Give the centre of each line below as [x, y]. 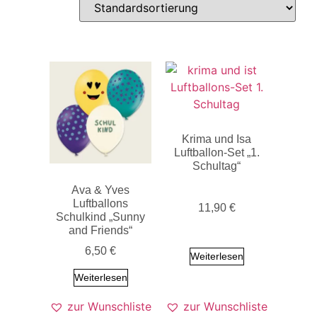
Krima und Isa [217, 139]
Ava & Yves [100, 190]
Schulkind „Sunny [100, 217]
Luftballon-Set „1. [217, 152]
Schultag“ [217, 166]
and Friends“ [100, 230]
